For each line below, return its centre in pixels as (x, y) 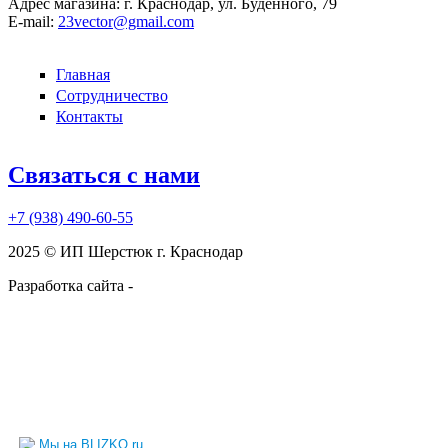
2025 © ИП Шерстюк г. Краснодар (125, 251)
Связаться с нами (104, 174)
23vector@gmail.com (126, 21)
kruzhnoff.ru (176, 285)
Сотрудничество (112, 95)
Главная (83, 74)
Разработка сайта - (72, 285)
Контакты (89, 117)
